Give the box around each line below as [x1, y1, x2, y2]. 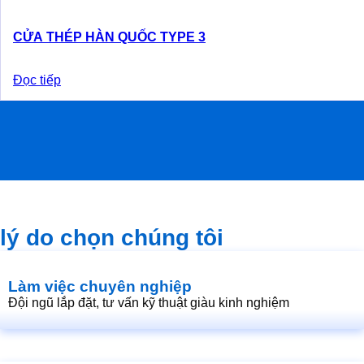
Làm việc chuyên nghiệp [8, 278, 192, 295]
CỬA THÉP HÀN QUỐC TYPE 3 [13, 30, 206, 44]
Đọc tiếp [13, 73, 61, 87]
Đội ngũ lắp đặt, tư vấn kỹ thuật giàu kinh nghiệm [8, 296, 289, 310]
